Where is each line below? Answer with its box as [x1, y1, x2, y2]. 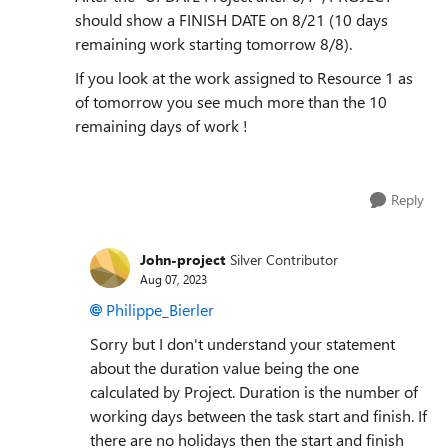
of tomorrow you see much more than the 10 [75, 91, 387, 113]
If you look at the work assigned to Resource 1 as [75, 67, 413, 89]
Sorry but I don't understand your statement [90, 333, 395, 355]
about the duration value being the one [90, 357, 359, 379]
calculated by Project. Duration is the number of [90, 381, 418, 403]
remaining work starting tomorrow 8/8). [75, 33, 352, 55]
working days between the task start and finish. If [90, 405, 427, 427]
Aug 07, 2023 [140, 270, 207, 287]
